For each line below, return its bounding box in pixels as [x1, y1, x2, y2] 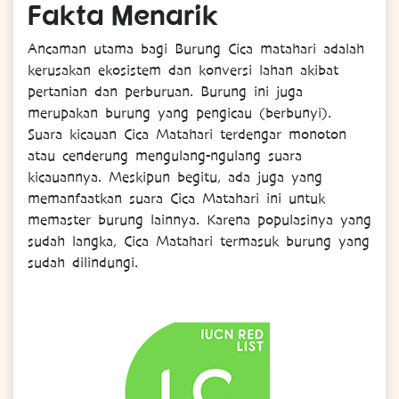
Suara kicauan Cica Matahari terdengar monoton [28, 126, 346, 143]
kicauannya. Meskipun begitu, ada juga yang [28, 169, 322, 186]
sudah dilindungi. [28, 255, 138, 272]
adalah [316, 41, 364, 58]
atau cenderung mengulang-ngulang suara [28, 148, 302, 165]
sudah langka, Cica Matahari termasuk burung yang [28, 233, 370, 250]
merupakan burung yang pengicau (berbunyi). [28, 105, 331, 122]
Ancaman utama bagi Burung [28, 41, 228, 58]
